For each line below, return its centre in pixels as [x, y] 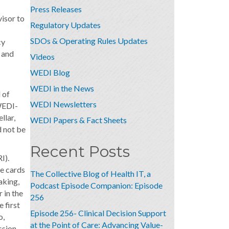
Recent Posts [80, 152]
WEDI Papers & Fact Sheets [78, 120]
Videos [42, 56]
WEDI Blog [50, 72]
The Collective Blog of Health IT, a [90, 174]
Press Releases [56, 9]
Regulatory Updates [65, 25]
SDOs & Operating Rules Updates [89, 41]
